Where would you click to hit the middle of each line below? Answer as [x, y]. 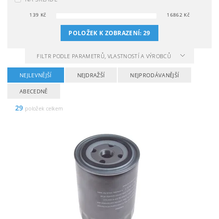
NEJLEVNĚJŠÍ [36, 75]
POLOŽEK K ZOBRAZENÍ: [106, 33]
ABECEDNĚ [34, 91]
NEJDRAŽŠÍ [91, 75]
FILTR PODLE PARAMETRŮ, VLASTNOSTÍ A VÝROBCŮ [105, 56]
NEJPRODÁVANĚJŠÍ [155, 75]
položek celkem [43, 108]
